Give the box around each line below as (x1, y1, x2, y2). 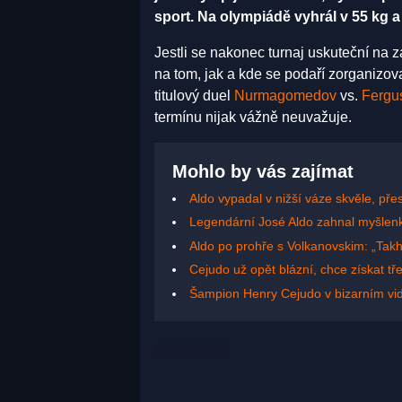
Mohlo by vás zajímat (172, 161, 354, 181)
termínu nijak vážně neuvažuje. (154, 109, 352, 125)
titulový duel (154, 87, 234, 103)
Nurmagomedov (234, 87, 336, 103)
